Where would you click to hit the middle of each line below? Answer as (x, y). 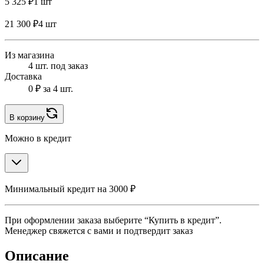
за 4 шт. (57, 89)
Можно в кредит (38, 138)
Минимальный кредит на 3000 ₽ (70, 189)
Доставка (23, 77)
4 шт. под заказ (58, 66)
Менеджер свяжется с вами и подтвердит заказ (99, 231)
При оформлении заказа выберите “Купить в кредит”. (113, 220)
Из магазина (29, 55)
